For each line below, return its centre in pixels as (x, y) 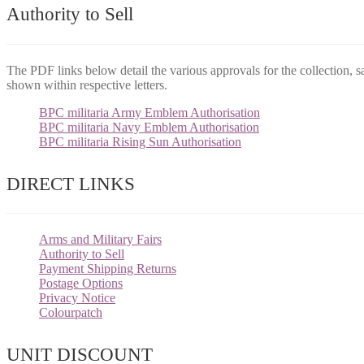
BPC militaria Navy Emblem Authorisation (149, 127)
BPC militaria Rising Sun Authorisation (140, 141)
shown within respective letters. (87, 84)
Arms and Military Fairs (100, 239)
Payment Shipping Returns (108, 268)
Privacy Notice (77, 297)
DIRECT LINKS (71, 184)
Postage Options (81, 283)
